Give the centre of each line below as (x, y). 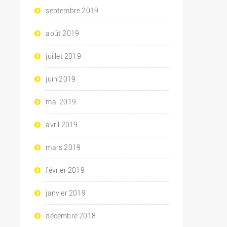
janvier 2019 (66, 193)
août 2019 (63, 34)
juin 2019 (61, 79)
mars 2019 (63, 148)
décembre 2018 (71, 216)
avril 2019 (62, 125)
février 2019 (65, 171)
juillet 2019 (63, 56)
